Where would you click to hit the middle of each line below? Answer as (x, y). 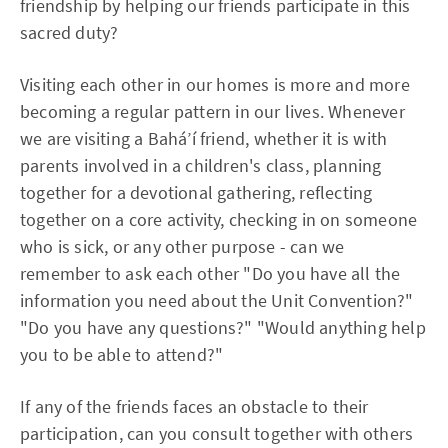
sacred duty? (69, 32)
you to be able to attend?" (122, 354)
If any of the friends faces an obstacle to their (194, 406)
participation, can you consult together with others (217, 433)
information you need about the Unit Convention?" (217, 300)
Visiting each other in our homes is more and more (215, 84)
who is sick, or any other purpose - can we (182, 246)
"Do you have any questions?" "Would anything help (223, 327)
